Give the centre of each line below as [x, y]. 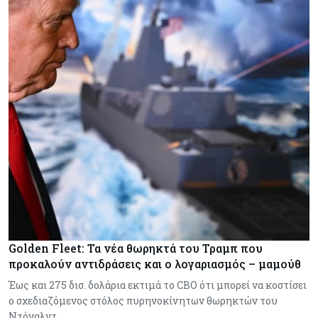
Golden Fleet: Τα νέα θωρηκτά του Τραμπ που [136, 248]
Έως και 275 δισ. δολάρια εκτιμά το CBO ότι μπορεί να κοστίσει [158, 285]
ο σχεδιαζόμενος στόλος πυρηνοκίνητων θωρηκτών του [143, 301]
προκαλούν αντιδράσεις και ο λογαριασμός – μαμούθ [155, 264]
